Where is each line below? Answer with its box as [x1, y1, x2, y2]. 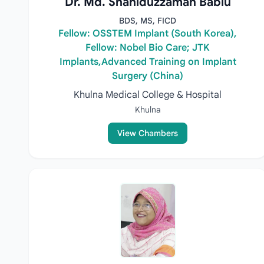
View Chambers [117, 128, 179, 138]
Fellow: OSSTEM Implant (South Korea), [58, 28, 237, 39]
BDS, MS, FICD [119, 15, 177, 26]
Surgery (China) [112, 70, 184, 82]
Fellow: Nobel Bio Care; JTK [85, 42, 210, 54]
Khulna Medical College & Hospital [74, 89, 222, 101]
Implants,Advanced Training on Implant [59, 56, 236, 68]
